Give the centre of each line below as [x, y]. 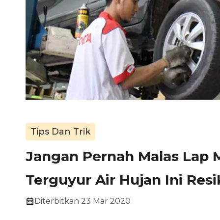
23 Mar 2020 [106, 201]
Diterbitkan [57, 201]
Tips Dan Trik [60, 132]
